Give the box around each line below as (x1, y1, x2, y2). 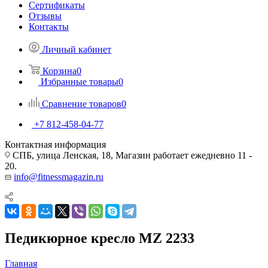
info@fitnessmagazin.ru (14, 171, 103, 182)
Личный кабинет (42, 44, 111, 54)
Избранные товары (41, 76, 118, 87)
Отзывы (29, 10, 62, 21)
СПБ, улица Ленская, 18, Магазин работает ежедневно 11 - (10, 150, 252, 160)
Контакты (29, 21, 69, 32)
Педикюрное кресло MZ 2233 (5, 230, 194, 246)
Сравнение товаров (42, 98, 121, 109)
